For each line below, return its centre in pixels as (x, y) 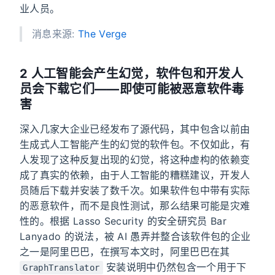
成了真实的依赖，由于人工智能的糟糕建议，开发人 (135, 175)
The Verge (102, 34)
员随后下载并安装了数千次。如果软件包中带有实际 (135, 191)
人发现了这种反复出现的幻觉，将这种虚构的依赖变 (135, 160)
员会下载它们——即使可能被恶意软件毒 (132, 89)
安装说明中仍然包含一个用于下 (175, 267)
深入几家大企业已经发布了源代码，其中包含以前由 (135, 129)
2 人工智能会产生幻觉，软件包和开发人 (132, 74)
